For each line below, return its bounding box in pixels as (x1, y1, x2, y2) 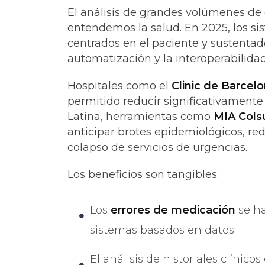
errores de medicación (111, 203, 235, 216)
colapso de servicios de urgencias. (67, 141, 247, 154)
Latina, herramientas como (67, 110, 214, 123)
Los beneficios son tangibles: (67, 168, 219, 181)
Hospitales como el (67, 79, 172, 92)
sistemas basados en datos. (90, 224, 236, 237)
